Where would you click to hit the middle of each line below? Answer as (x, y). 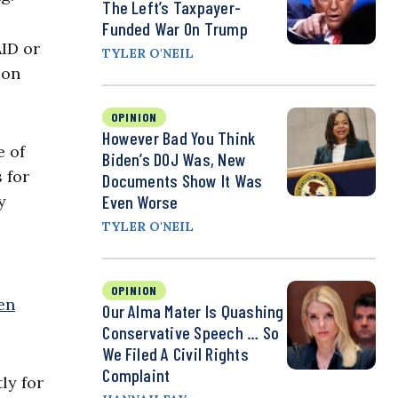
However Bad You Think (179, 138)
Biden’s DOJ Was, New (175, 159)
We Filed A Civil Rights (175, 354)
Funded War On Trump (175, 29)
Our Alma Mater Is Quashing (193, 311)
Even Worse (140, 202)
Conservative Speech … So (191, 333)
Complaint (136, 375)
